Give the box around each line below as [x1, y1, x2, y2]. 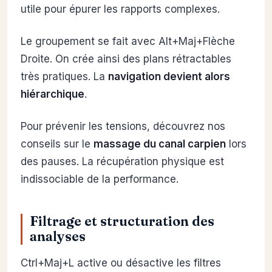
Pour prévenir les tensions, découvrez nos [21, 120, 225, 133]
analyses [30, 228, 86, 245]
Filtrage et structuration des [30, 213, 214, 230]
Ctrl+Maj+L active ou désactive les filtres [21, 257, 221, 270]
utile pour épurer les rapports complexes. [21, 3, 220, 16]
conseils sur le [21, 138, 93, 151]
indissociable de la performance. [21, 173, 178, 186]
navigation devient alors [108, 70, 230, 83]
